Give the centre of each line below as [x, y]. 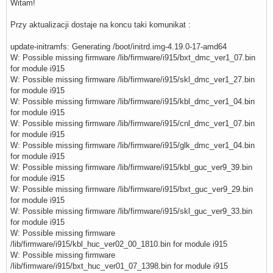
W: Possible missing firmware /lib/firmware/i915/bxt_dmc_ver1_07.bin [133, 58]
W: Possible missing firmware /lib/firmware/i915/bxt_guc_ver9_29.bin [132, 190]
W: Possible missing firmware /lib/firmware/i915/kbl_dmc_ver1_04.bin [133, 102]
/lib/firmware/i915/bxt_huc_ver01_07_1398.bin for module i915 [119, 266]
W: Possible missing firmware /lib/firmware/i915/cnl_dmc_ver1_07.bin [133, 124]
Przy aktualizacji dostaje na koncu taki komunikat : [101, 25]
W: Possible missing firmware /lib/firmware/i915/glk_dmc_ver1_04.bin [133, 146]
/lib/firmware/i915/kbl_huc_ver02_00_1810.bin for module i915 [119, 244]
